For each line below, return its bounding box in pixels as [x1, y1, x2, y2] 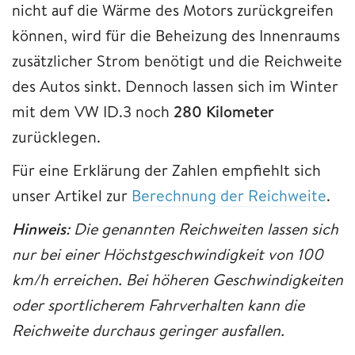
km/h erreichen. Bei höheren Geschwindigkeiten [12, 269, 343, 291]
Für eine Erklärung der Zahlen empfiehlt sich [12, 159, 321, 181]
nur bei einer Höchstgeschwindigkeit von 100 [12, 243, 323, 265]
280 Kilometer [174, 101, 274, 123]
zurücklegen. [12, 126, 101, 148]
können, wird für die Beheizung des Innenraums [12, 25, 340, 47]
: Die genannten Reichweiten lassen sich [66, 218, 338, 240]
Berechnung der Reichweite [132, 185, 326, 207]
